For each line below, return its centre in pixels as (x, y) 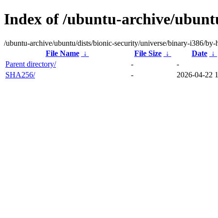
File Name (62, 53)
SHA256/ (20, 74)
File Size (148, 53)
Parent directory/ (31, 64)
